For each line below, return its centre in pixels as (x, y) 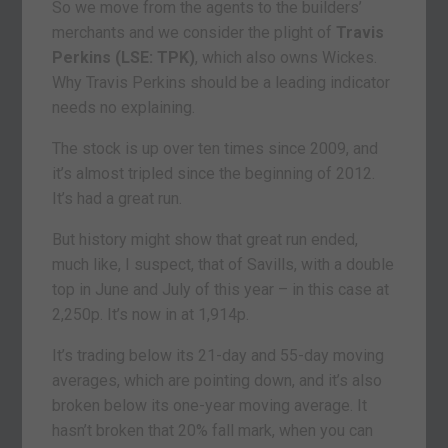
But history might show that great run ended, (205, 240)
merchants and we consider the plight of (194, 33)
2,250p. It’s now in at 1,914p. (151, 315)
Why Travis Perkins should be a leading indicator (221, 83)
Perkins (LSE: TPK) (124, 58)
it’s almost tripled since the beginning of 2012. (214, 174)
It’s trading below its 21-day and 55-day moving (218, 356)
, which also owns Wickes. (286, 58)
